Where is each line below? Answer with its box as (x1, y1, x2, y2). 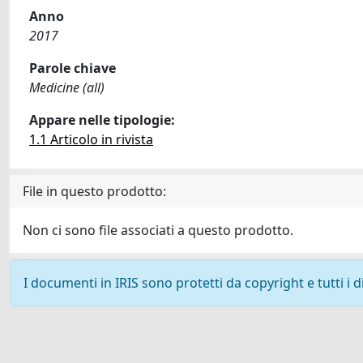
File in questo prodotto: (23, 182, 166, 200)
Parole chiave (29, 59, 116, 77)
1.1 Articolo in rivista (29, 130, 153, 148)
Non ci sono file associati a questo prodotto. (23, 221, 293, 239)
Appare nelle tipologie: (29, 111, 175, 129)
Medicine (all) (29, 79, 105, 96)
